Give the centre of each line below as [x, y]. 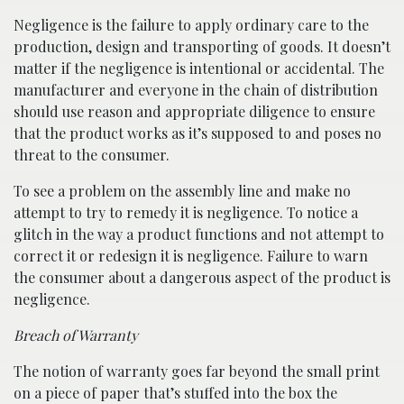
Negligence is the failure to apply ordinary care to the [191, 24]
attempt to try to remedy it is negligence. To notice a [186, 212]
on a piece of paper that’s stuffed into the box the [175, 392]
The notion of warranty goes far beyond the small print [197, 371]
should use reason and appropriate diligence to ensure [194, 111]
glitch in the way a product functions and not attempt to [199, 234]
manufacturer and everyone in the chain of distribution [196, 89]
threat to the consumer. [92, 154]
